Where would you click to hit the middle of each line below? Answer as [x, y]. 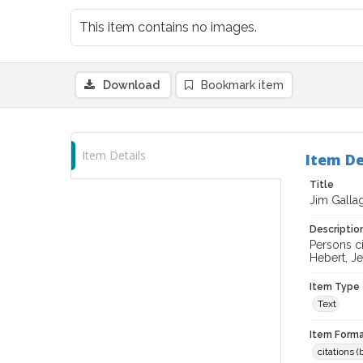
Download [131, 85]
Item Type [335, 287]
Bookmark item [242, 85]
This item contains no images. [168, 27]
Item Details [114, 155]
